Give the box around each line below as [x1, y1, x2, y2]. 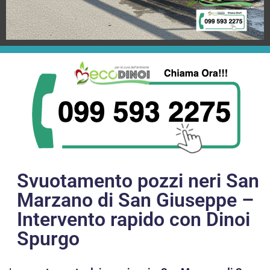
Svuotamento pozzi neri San [17, 169, 259, 193]
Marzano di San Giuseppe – [17, 189, 254, 212]
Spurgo [17, 227, 80, 251]
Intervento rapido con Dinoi [17, 208, 250, 231]
